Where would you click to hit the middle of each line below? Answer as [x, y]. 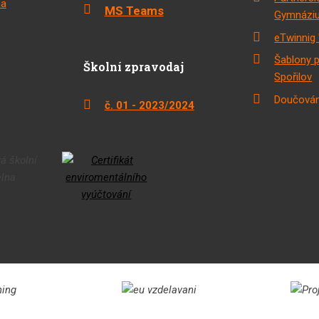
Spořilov [293, 77]
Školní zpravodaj [133, 67]
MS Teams [134, 10]
